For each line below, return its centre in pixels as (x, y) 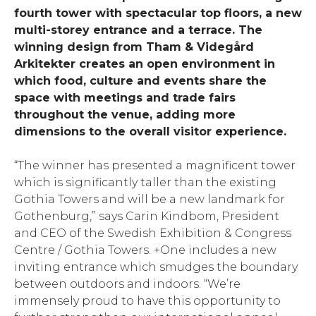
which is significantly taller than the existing (145, 183)
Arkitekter (47, 63)
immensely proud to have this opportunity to (147, 301)
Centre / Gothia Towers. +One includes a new (145, 250)
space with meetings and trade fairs (125, 97)
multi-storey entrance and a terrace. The (138, 30)
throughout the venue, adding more (125, 114)
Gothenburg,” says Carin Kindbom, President (147, 217)
